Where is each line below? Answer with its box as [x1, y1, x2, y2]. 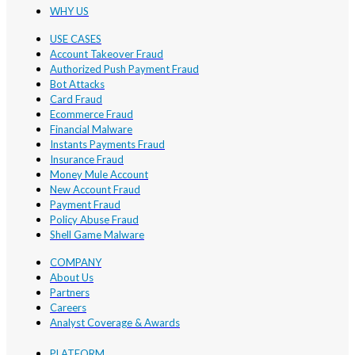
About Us [50, 271, 94, 284]
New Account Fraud [50, 183, 140, 197]
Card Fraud [50, 93, 102, 106]
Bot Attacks [50, 78, 105, 91]
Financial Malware [50, 123, 132, 136]
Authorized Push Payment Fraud [50, 63, 199, 76]
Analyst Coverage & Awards [50, 316, 180, 330]
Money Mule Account [50, 168, 148, 181]
